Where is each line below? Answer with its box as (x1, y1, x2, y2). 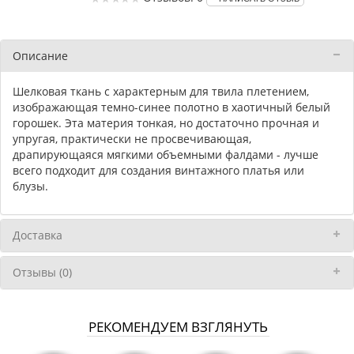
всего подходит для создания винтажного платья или (13, 163, 304, 179)
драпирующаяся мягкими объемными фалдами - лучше (13, 147, 318, 163)
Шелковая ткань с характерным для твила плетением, (13, 84, 309, 100)
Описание (13, 48, 68, 64)
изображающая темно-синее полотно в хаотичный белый (13, 100, 330, 115)
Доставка (13, 228, 62, 243)
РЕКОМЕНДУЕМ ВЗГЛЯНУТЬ (88, 317, 268, 336)
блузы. (13, 179, 48, 194)
